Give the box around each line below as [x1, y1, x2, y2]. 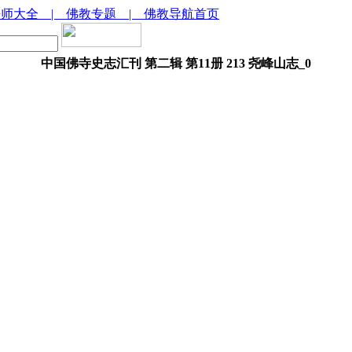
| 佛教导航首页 [129, 7, 219, 20]
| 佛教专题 [51, 7, 129, 20]
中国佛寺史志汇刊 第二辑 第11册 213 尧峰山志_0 [41, 57, 311, 70]
